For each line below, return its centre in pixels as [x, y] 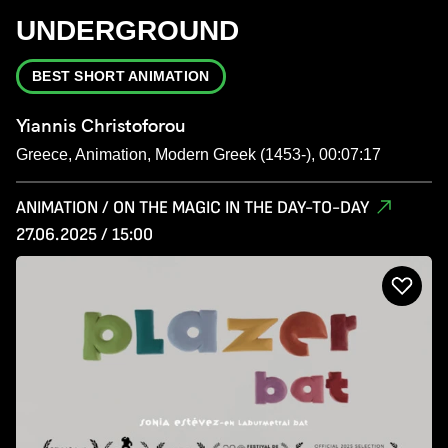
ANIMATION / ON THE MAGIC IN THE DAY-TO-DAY [192, 208]
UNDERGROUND [127, 31]
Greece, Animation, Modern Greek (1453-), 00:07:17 [198, 155]
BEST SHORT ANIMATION [121, 76]
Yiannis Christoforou [101, 126]
